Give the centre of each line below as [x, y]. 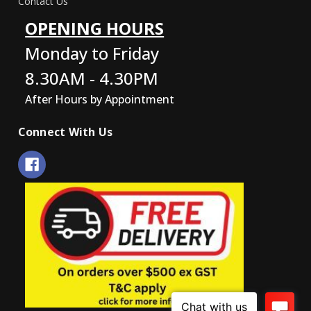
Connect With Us [65, 132]
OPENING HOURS [95, 28]
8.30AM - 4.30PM [92, 78]
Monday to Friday [92, 53]
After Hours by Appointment [100, 100]
